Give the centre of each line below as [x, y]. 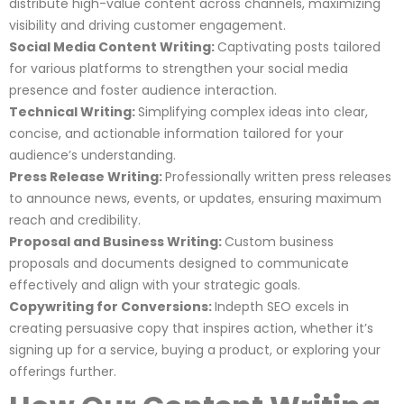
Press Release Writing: [87, 176]
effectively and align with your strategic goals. [155, 285]
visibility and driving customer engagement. [147, 25]
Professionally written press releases [278, 176]
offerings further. [63, 371]
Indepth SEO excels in [282, 306]
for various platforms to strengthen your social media [179, 68]
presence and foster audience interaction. [143, 90]
